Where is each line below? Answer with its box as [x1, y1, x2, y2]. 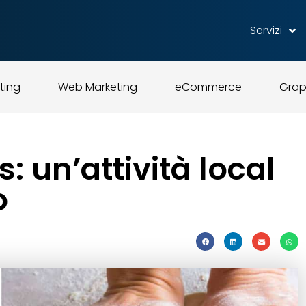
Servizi [249, 23, 282, 38]
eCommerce [174, 79, 242, 95]
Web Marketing [57, 79, 137, 95]
